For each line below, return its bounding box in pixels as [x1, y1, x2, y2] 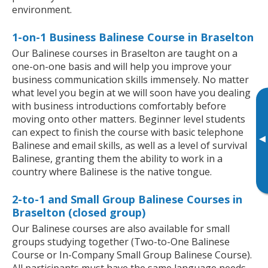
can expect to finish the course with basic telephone [12, 125, 243, 139]
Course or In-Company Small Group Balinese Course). [12, 248, 252, 261]
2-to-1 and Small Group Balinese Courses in [12, 191, 242, 206]
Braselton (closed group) [12, 205, 145, 220]
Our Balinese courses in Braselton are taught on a [12, 46, 237, 60]
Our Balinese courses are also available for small [12, 221, 230, 235]
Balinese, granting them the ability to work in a [12, 151, 223, 165]
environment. [12, 2, 72, 16]
